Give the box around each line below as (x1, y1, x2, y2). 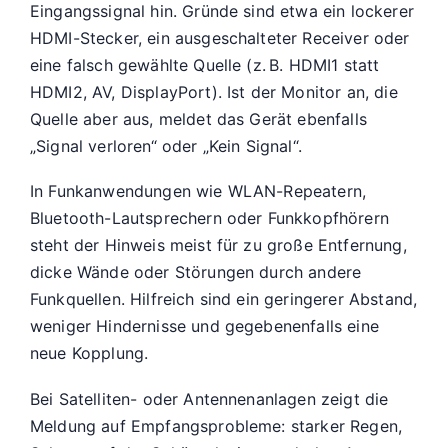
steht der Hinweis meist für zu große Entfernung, (30, 235, 407, 256)
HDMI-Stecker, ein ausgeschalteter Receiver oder (30, 27, 410, 48)
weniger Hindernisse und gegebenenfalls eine (30, 316, 379, 337)
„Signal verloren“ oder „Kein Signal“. (30, 135, 302, 156)
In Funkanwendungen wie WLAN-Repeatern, (30, 181, 367, 202)
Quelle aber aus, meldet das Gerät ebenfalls (30, 108, 367, 129)
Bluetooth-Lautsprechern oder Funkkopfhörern (30, 208, 389, 229)
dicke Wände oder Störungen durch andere (30, 262, 362, 283)
